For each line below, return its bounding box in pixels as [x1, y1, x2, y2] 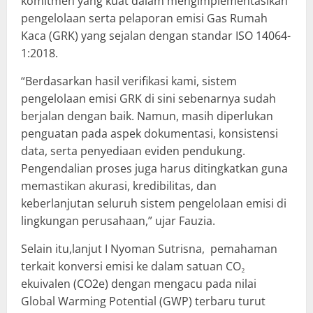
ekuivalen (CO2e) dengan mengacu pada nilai [21, 275, 256, 291]
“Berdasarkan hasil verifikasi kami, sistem [21, 73, 237, 89]
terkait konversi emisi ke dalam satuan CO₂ [21, 258, 245, 274]
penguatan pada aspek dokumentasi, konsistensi [21, 125, 278, 141]
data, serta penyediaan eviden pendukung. [21, 143, 245, 159]
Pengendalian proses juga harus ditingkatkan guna [21, 160, 288, 176]
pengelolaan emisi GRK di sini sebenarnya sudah [21, 90, 276, 106]
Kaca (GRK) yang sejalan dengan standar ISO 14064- [21, 27, 291, 43]
